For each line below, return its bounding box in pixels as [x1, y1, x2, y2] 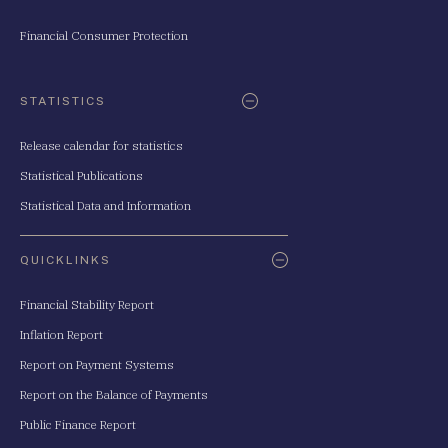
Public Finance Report [20, 417, 136, 432]
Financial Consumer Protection [20, 28, 188, 43]
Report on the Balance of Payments [20, 387, 208, 402]
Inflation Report [20, 327, 103, 342]
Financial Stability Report [20, 297, 154, 312]
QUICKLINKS [20, 252, 111, 267]
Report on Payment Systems [20, 357, 174, 372]
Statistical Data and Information [20, 198, 191, 213]
